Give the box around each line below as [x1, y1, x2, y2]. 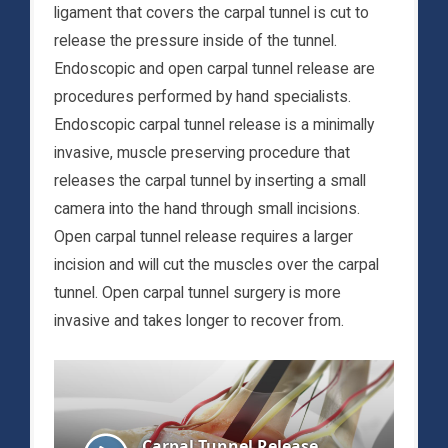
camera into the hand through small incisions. [54, 199, 360, 219]
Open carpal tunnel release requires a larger [54, 227, 353, 247]
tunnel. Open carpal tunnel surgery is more [54, 283, 341, 303]
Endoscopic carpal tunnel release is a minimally [54, 115, 374, 135]
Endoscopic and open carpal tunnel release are [54, 59, 375, 79]
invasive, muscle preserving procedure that [54, 143, 350, 163]
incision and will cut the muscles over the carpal [54, 255, 379, 275]
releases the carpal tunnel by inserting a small [54, 171, 366, 191]
